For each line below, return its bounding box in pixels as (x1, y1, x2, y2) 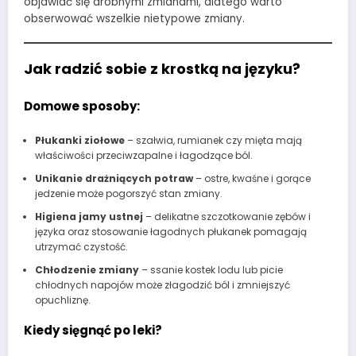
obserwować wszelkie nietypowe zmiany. (24, 10, 245, 26)
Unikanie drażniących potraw (34, 172, 193, 186)
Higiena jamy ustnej (34, 210, 143, 224)
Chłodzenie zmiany (34, 263, 139, 277)
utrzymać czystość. (34, 240, 128, 254)
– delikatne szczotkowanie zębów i (142, 210, 311, 224)
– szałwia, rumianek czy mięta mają (124, 133, 302, 148)
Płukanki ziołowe (34, 133, 125, 148)
